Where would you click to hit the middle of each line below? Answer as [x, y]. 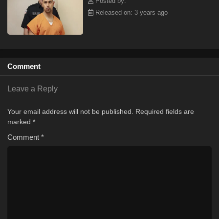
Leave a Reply [33, 89]
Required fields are [165, 111]
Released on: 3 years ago [131, 12]
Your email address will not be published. [70, 111]
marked [20, 122]
